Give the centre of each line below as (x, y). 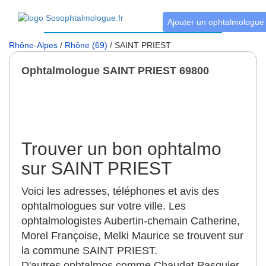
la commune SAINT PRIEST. (89, 251)
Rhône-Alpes (33, 45)
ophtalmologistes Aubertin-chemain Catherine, (131, 221)
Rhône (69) (86, 45)
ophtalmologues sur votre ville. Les (104, 206)
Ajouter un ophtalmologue (216, 22)
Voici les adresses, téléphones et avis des (120, 191)
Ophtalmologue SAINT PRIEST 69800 (115, 71)
